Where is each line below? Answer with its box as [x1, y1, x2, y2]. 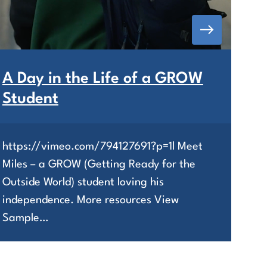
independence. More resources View [2, 194, 179, 206]
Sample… [2, 212, 48, 223]
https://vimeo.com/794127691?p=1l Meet [2, 141, 203, 152]
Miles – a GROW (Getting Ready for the [2, 159, 195, 170]
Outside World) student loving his [2, 176, 164, 188]
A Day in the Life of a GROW [2, 70, 203, 86]
